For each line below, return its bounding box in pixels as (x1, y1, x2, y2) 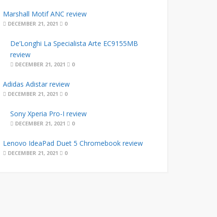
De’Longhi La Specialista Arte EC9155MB (10, 39, 138, 48)
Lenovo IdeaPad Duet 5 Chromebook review (2, 139, 143, 148)
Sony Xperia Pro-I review (10, 109, 87, 118)
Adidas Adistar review (2, 79, 70, 89)
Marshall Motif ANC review (2, 9, 87, 18)
